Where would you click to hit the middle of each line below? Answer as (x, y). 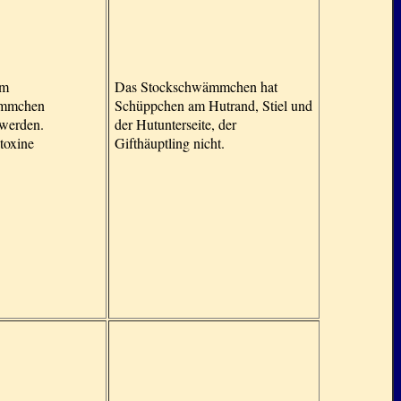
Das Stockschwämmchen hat (196, 86)
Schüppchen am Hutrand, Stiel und (213, 105)
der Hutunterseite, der (175, 124)
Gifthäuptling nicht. (170, 143)
